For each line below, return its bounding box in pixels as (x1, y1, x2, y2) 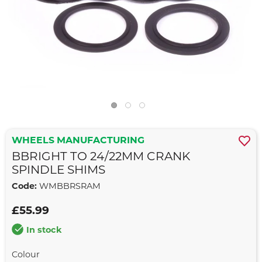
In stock (26, 226, 62, 235)
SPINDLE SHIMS (12, 165, 105, 177)
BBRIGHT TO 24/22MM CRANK (12, 151, 190, 163)
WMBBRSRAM (37, 182, 101, 191)
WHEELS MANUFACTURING (12, 136, 144, 146)
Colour (12, 251, 40, 260)
